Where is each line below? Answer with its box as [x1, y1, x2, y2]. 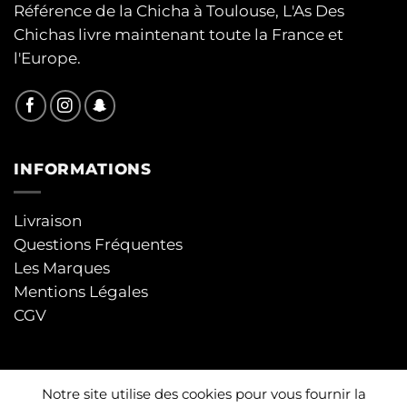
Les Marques [14, 258, 110, 277]
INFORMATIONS [14, 159, 153, 178]
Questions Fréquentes [14, 234, 183, 253]
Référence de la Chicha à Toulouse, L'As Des [14, 2, 344, 21]
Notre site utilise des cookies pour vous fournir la [41, 385, 366, 402]
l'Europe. [14, 49, 81, 68]
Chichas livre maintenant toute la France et [14, 25, 343, 45]
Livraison [14, 211, 82, 230]
